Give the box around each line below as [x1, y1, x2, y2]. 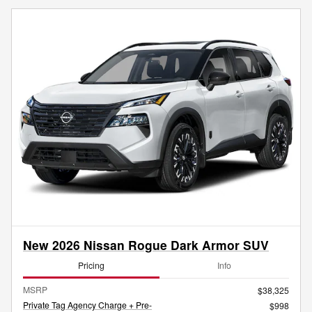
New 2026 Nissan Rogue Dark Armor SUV [23, 235, 269, 253]
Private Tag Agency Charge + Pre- [23, 298, 152, 311]
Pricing [78, 259, 104, 272]
